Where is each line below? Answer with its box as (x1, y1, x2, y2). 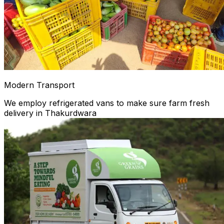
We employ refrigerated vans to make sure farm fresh (4, 97, 209, 108)
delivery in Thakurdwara (4, 107, 96, 118)
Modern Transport (4, 79, 74, 90)
